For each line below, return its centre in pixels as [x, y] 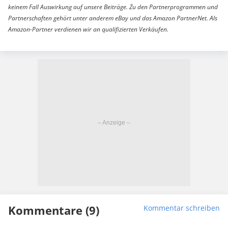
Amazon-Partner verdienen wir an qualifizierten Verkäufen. [88, 30]
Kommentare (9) [54, 210]
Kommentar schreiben [182, 208]
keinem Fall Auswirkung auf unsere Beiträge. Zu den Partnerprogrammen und [113, 7]
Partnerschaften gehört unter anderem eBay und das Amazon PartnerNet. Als [113, 18]
